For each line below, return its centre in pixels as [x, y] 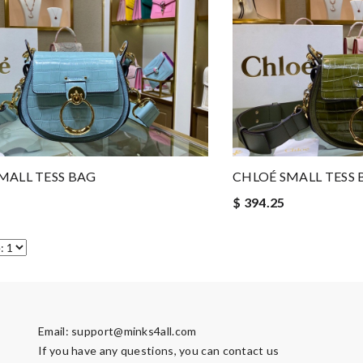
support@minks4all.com [134, 331]
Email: [55, 331]
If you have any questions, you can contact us [159, 350]
